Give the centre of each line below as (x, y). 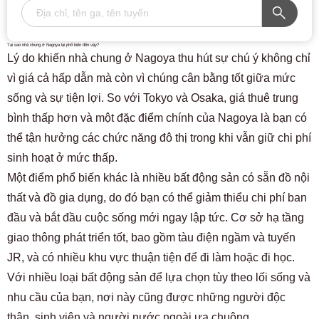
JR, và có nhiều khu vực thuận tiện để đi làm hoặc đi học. (151, 257)
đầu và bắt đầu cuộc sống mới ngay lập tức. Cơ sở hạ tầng (156, 218)
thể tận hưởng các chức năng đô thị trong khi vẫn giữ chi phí (159, 138)
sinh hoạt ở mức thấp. (62, 158)
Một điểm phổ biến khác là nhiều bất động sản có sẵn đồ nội (158, 178)
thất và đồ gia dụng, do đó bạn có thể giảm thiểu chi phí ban (157, 198)
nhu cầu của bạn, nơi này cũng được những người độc (146, 297)
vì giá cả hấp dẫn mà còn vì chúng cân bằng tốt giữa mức (151, 78)
